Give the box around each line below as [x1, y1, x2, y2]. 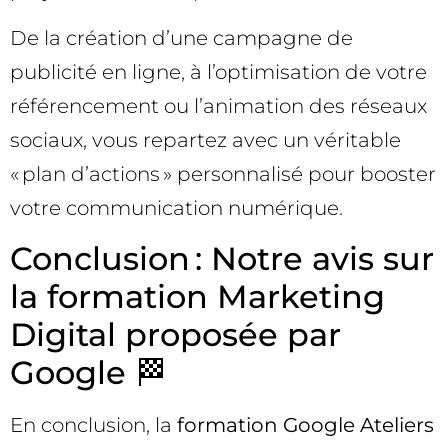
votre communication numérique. [10, 196, 343, 221]
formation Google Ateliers [177, 412, 434, 437]
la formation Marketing [10, 276, 385, 316]
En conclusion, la [10, 412, 177, 437]
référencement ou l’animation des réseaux [10, 94, 427, 119]
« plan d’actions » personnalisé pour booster [10, 162, 436, 187]
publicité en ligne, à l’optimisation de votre [10, 60, 427, 85]
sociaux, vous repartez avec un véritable [10, 128, 401, 153]
